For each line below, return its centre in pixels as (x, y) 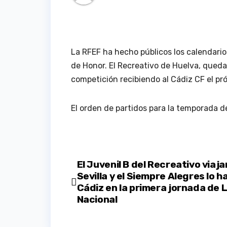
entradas (105, 210)
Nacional (97, 200)
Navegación (115, 168)
